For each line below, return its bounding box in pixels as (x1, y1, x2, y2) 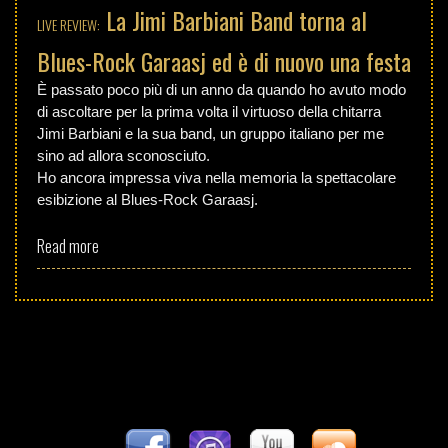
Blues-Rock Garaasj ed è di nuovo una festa (37, 43, 411, 80)
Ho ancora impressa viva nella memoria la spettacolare (37, 169, 396, 187)
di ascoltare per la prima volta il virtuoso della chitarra (37, 103, 381, 121)
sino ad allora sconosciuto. (37, 147, 210, 165)
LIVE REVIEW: (37, 14, 100, 36)
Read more (37, 233, 99, 258)
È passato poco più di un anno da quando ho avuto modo (37, 81, 406, 99)
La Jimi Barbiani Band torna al (106, 2, 367, 39)
